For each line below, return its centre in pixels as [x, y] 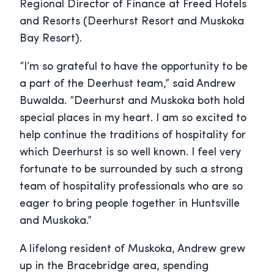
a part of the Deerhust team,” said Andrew [128, 84]
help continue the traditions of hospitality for [133, 136]
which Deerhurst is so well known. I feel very [130, 153]
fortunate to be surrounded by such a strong [131, 170]
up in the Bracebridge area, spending [114, 267]
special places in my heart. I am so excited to [133, 119]
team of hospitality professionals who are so [131, 187]
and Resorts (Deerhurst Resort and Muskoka [132, 22]
